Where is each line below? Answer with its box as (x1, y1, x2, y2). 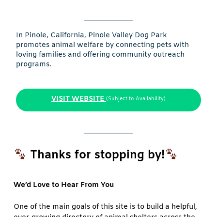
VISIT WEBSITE (51, 93, 104, 104)
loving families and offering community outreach (16, 50, 185, 60)
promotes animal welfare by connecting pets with (16, 40, 189, 50)
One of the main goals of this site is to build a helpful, (14, 202, 197, 212)
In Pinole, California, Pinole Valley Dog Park (16, 31, 167, 41)
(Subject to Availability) (106, 95, 166, 102)
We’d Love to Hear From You (14, 180, 114, 190)
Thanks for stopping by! (30, 148, 165, 163)
